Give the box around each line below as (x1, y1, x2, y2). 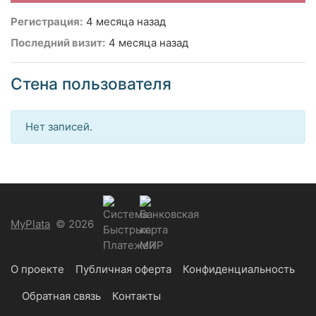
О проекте (11, 262, 64, 276)
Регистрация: (11, 14, 83, 28)
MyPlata (11, 217, 50, 231)
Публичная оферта (75, 262, 171, 276)
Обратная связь (22, 289, 101, 303)
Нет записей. (25, 119, 92, 133)
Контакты (112, 289, 161, 303)
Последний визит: (11, 35, 105, 49)
